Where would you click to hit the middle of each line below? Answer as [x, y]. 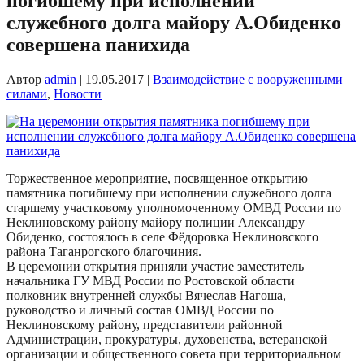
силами [27, 94]
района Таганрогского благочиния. [104, 252]
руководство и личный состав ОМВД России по [140, 310]
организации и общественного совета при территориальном [174, 354]
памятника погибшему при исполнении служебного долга [169, 193]
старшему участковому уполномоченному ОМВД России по [174, 208]
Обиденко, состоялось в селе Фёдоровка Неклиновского [162, 237]
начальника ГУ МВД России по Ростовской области [151, 281]
